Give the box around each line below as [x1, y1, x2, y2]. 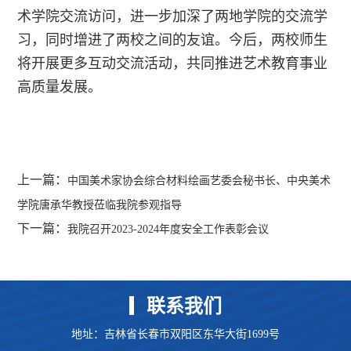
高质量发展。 [17, 78, 102, 95]
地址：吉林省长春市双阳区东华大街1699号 [71, 327, 280, 340]
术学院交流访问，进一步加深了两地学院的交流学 [17, 8, 327, 24]
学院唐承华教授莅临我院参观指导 [17, 198, 182, 211]
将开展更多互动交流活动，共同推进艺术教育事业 [17, 55, 327, 71]
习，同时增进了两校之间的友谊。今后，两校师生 [17, 31, 327, 48]
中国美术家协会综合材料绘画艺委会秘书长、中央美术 [67, 174, 331, 186]
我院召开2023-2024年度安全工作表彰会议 [67, 223, 269, 235]
